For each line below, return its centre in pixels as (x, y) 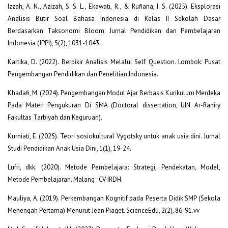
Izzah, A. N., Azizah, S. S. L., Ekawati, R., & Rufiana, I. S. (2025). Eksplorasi (114, 7)
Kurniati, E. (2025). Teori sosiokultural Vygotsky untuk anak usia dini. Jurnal (114, 136)
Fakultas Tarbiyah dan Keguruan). (55, 118)
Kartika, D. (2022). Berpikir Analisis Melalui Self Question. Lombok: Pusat (114, 62)
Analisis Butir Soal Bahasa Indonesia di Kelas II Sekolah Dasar (114, 19)
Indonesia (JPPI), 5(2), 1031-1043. (54, 43)
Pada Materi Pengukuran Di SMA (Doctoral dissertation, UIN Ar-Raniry (114, 105)
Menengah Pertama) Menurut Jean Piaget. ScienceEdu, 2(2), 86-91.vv (104, 210)
